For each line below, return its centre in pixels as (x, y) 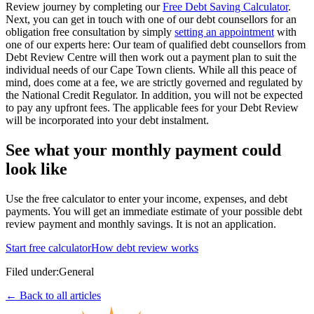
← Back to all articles (53, 295)
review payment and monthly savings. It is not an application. (141, 224)
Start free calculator (48, 247)
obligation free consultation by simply (90, 32)
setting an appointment (224, 32)
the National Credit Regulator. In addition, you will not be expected (154, 95)
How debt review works (145, 247)
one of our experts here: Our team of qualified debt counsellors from (156, 45)
